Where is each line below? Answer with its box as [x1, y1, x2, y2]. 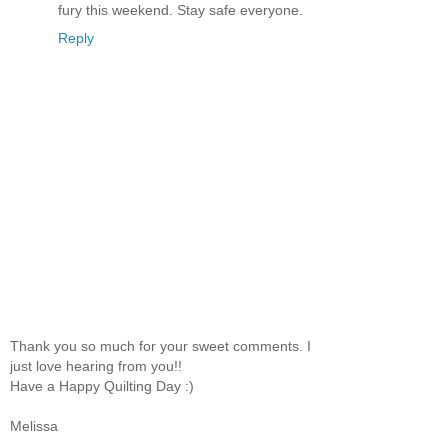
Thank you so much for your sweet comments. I [10, 337, 311, 354]
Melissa [10, 417, 58, 434]
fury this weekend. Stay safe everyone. [58, 2, 303, 19]
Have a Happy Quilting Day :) [10, 377, 194, 394]
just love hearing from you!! [10, 357, 182, 374]
